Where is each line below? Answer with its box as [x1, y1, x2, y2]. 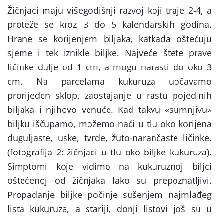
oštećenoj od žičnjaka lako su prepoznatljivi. [7, 175, 212, 187]
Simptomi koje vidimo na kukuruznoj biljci [7, 160, 212, 173]
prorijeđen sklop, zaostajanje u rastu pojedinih [7, 89, 212, 102]
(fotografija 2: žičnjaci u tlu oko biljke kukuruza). [7, 146, 212, 158]
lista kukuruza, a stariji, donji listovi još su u [7, 203, 212, 215]
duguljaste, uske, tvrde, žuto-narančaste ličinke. [7, 132, 212, 144]
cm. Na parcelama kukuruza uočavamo [7, 75, 212, 88]
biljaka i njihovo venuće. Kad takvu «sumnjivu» [7, 104, 212, 116]
